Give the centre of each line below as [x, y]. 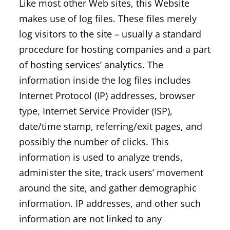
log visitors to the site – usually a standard [110, 34]
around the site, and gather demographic [108, 188]
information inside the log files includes [105, 80]
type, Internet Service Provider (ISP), [95, 111]
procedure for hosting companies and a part [114, 49]
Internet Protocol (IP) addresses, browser [107, 95]
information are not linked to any [90, 219]
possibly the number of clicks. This [94, 142]
